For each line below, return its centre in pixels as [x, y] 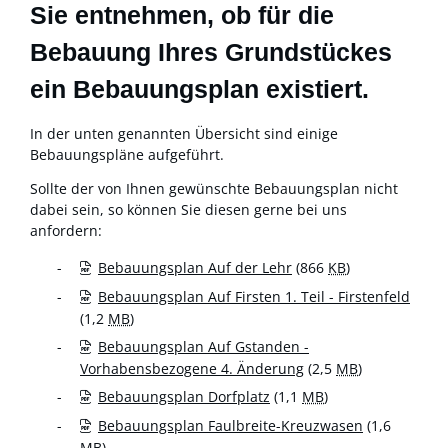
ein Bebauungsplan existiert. [199, 89]
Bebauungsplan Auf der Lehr [195, 267]
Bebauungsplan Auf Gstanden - [203, 346]
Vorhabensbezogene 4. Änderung [192, 368]
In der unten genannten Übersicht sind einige [184, 134]
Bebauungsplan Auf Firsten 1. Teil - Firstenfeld [254, 296]
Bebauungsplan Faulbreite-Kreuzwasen [230, 425]
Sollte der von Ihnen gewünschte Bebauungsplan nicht [214, 188]
